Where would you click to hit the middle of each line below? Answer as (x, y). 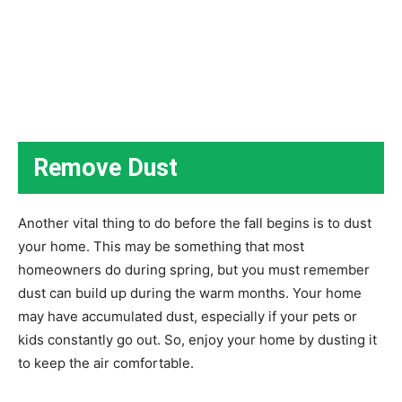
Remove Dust (105, 167)
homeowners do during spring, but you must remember (194, 269)
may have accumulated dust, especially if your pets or (188, 316)
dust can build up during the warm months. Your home (190, 293)
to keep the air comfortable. (106, 363)
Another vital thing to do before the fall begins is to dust (195, 223)
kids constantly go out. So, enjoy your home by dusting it (197, 339)
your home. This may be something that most (161, 246)
